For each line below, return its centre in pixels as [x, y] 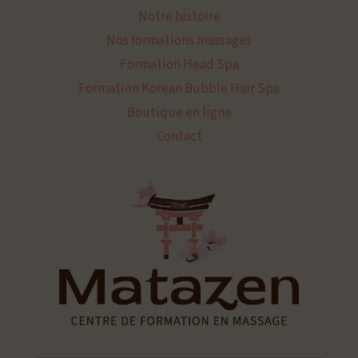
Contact [179, 137]
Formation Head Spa [179, 65]
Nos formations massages [179, 41]
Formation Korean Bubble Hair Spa [179, 89]
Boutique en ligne [179, 113]
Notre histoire [179, 17]
